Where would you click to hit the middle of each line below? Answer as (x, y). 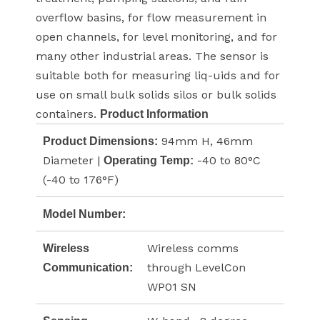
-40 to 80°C (227, 161)
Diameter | (73, 161)
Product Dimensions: (100, 141)
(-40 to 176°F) (81, 180)
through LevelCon (196, 268)
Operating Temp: (149, 161)
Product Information (154, 114)
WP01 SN (172, 287)
